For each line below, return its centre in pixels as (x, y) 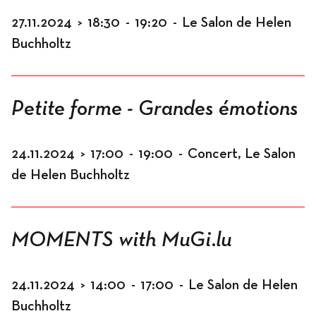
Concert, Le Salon (242, 154)
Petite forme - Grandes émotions (155, 109)
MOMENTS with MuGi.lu (121, 241)
